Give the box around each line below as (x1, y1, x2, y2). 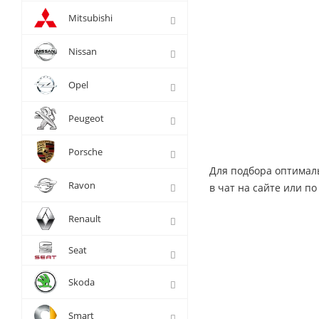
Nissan (68, 45, 97, 58)
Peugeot (68, 112, 104, 125)
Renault (68, 212, 101, 225)
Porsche (68, 145, 103, 158)
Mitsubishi (68, 11, 113, 24)
